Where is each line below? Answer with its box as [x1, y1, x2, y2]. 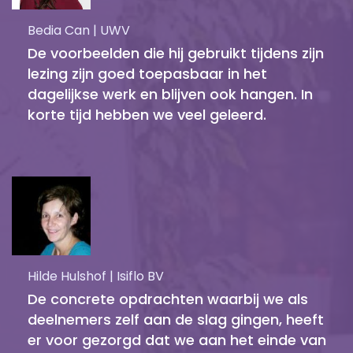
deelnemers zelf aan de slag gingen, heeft [28, 309, 324, 329]
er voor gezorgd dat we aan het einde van [28, 329, 326, 350]
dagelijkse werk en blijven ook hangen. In [28, 84, 313, 104]
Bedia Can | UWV [28, 20, 130, 39]
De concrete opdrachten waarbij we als [28, 288, 308, 309]
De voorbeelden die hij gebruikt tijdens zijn [28, 43, 324, 63]
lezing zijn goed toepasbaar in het [28, 63, 267, 84]
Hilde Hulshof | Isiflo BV [28, 266, 164, 285]
